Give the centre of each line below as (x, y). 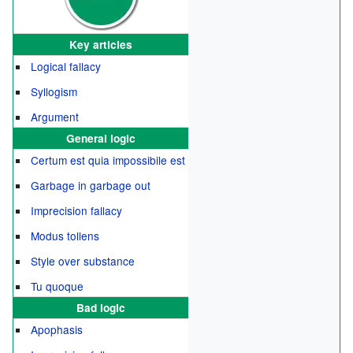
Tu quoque (58, 286)
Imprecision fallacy (77, 210)
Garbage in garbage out (91, 185)
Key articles (101, 44)
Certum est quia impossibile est (108, 160)
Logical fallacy (66, 66)
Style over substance (83, 260)
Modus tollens (65, 235)
